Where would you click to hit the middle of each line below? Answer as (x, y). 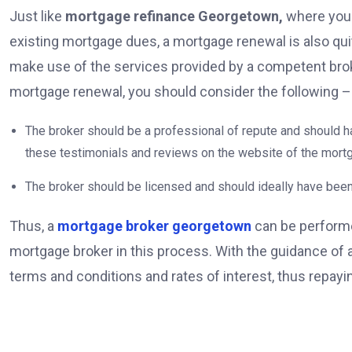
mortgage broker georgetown (154, 226)
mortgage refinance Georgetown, (176, 16)
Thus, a (33, 226)
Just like (37, 16)
